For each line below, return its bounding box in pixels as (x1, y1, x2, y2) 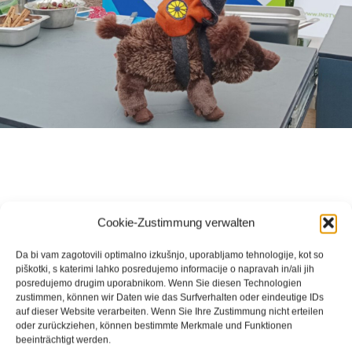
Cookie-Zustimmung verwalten (97, 215, 255, 229)
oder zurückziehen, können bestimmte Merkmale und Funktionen (16, 320, 292, 332)
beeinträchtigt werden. (16, 334, 111, 346)
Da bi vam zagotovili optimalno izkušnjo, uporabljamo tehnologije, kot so (16, 249, 324, 261)
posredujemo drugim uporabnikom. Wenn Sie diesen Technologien (16, 277, 302, 289)
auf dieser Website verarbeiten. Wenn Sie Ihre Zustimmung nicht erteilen (16, 306, 324, 317)
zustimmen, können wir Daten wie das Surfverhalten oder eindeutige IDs (16, 291, 324, 303)
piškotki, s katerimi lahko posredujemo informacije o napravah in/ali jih (16, 263, 314, 275)
